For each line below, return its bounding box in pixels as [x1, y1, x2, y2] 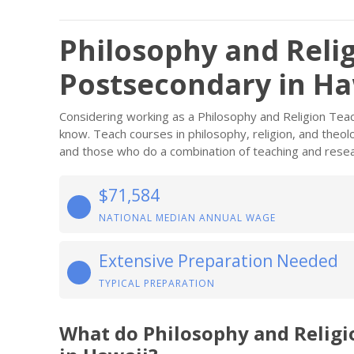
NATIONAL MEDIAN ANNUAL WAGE [99, 211, 276, 224]
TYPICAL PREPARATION [99, 277, 215, 290]
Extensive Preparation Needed [99, 250, 338, 272]
